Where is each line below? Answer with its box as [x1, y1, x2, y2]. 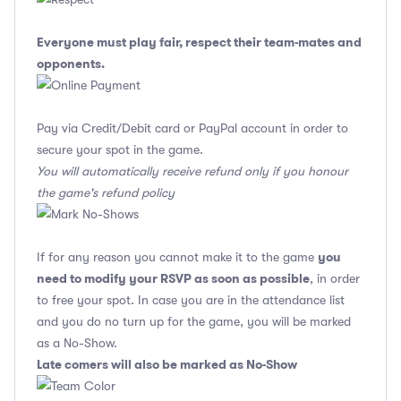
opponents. [37, 55, 105, 73]
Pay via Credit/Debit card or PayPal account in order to [37, 121, 348, 136]
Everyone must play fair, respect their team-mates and [37, 33, 362, 52]
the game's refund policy [37, 185, 175, 200]
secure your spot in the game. [37, 142, 203, 158]
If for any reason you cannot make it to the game [37, 250, 318, 265]
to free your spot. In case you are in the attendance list [37, 293, 345, 308]
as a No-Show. [37, 336, 117, 351]
